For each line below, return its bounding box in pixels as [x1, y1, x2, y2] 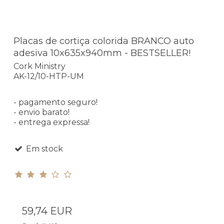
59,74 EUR [22, 204, 72, 217]
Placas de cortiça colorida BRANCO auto [13, 35, 194, 47]
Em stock [23, 143, 63, 153]
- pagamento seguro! [13, 97, 97, 107]
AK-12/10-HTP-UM [13, 71, 84, 81]
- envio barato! [13, 107, 69, 117]
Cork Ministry [13, 61, 65, 71]
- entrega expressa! [13, 117, 89, 127]
